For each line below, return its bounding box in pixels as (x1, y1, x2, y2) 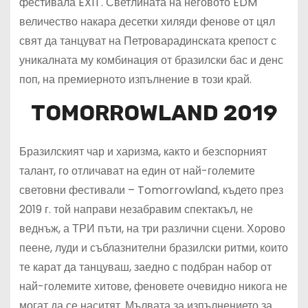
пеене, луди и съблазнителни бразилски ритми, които (19, 240, 288, 256)
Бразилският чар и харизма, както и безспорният (19, 144, 267, 160)
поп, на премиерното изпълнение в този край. (19, 71, 252, 88)
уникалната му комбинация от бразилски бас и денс (19, 52, 283, 69)
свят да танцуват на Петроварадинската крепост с (19, 33, 276, 49)
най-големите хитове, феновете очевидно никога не (19, 278, 287, 295)
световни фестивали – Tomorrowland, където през (19, 182, 283, 199)
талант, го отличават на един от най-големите (19, 163, 255, 179)
